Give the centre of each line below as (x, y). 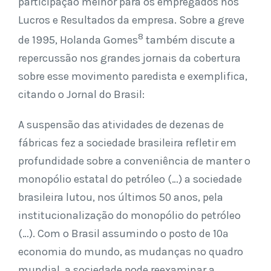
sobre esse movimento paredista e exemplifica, (133, 76)
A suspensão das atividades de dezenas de (121, 125)
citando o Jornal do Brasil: (81, 94)
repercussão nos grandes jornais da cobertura (129, 58)
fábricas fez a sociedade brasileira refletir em (127, 143)
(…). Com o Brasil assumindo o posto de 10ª (123, 233)
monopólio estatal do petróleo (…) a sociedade (130, 179)
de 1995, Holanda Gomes (78, 40)
